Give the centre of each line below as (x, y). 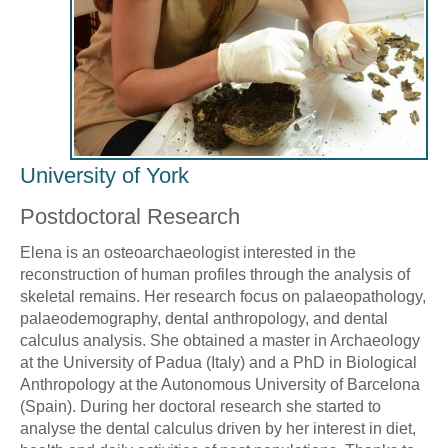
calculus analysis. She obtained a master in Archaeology (220, 340)
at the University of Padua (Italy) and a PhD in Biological (218, 362)
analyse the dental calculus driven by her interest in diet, (218, 428)
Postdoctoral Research (130, 216)
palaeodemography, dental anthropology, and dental (204, 318)
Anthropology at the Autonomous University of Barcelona (220, 384)
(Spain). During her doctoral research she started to (200, 406)
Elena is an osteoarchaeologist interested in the (188, 252)
